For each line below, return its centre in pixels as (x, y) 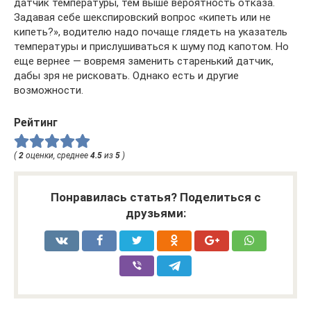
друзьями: (155, 213)
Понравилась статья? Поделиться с (155, 197)
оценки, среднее (57, 156)
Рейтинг (36, 123)
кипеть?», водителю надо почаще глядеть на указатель (151, 32)
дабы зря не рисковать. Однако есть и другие (126, 76)
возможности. (49, 91)
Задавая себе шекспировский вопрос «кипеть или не (142, 18)
